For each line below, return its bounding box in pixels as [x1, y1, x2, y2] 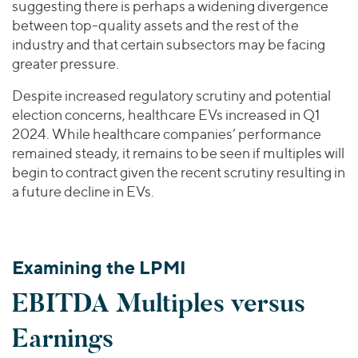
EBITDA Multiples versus [12, 285, 305, 320]
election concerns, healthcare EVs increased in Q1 [12, 105, 320, 123]
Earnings [12, 320, 113, 356]
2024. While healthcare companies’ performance [12, 125, 321, 142]
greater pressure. [12, 54, 119, 72]
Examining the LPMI [12, 256, 186, 279]
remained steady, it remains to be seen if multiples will [12, 144, 344, 161]
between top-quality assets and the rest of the [12, 16, 299, 34]
